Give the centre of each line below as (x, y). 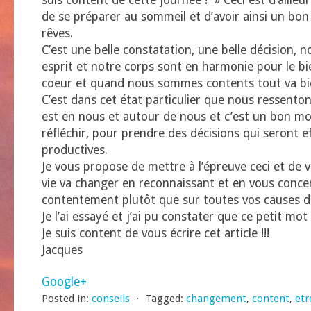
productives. (75, 150)
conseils (111, 299)
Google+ (64, 282)
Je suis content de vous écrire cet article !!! (155, 233)
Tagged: (165, 299)
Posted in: (65, 299)
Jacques (62, 250)
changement (216, 299)
